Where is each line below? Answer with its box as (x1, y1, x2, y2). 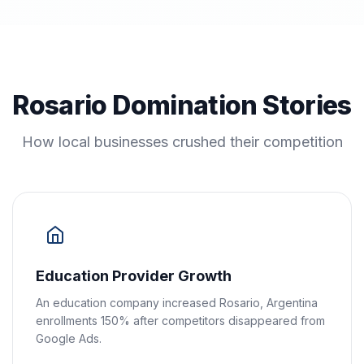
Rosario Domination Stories (12, 89, 352, 121)
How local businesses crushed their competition (21, 133, 343, 150)
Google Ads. (36, 331, 102, 345)
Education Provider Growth (36, 267, 232, 284)
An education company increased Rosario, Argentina (36, 296, 318, 310)
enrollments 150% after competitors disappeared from (36, 314, 325, 327)
